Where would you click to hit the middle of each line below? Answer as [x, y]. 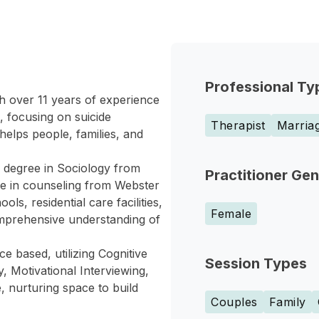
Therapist [238, 125]
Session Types [256, 263]
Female [231, 214]
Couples [234, 302]
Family [287, 302]
